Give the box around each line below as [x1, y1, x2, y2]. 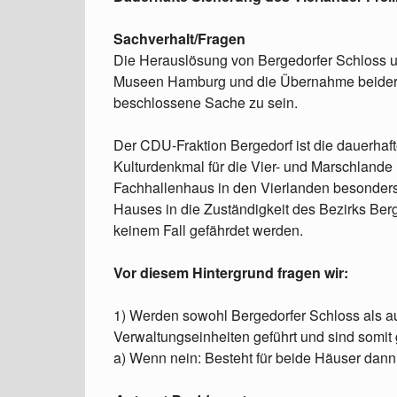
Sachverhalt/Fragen [113, 28, 245, 49]
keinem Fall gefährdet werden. [113, 220, 303, 240]
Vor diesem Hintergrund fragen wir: [113, 262, 348, 283]
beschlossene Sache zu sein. [113, 92, 298, 113]
